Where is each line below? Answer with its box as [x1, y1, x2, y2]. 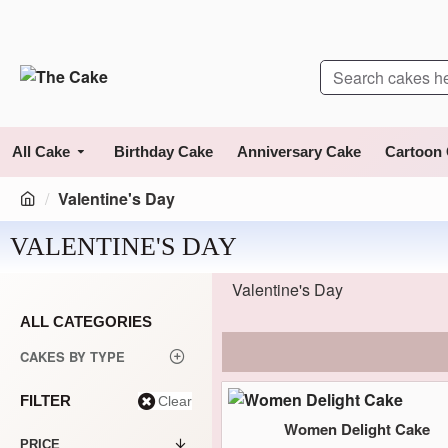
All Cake [12, 143, 70, 160]
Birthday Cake [114, 143, 213, 160]
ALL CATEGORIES [20, 313, 152, 330]
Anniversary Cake [237, 143, 361, 160]
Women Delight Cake [284, 418, 431, 440]
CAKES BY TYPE [20, 347, 125, 366]
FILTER [20, 392, 71, 409]
